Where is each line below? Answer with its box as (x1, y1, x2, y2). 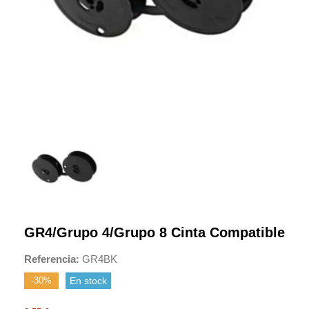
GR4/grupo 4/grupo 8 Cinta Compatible (24, 224, 285, 240)
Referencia (24, 252, 76, 265)
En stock (70, 275, 107, 286)
